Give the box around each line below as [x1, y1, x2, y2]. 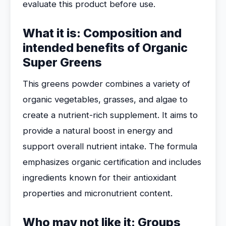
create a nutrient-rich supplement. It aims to [23, 110, 198, 120]
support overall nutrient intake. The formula [23, 141, 197, 151]
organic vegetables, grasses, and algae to [23, 94, 188, 104]
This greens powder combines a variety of [23, 79, 190, 89]
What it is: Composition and [23, 26, 182, 40]
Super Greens [23, 55, 102, 70]
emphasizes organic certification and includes [23, 157, 201, 167]
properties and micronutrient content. [23, 188, 173, 198]
